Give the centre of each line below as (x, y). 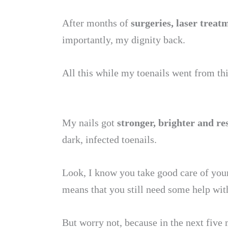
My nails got (90, 123)
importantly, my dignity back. (124, 40)
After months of (96, 23)
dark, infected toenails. (109, 139)
